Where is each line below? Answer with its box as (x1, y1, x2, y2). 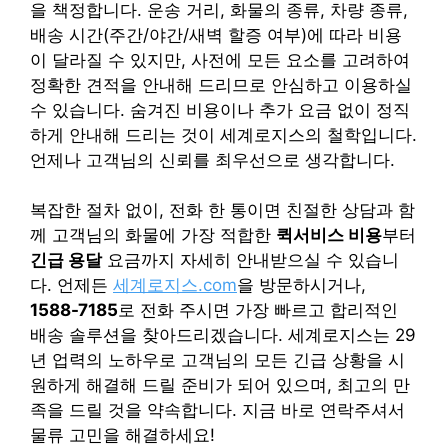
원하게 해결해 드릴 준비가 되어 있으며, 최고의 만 (30, 375, 410, 396)
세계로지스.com (113, 275, 237, 296)
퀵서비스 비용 (276, 225, 382, 246)
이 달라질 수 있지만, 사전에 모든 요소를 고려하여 (30, 49, 410, 70)
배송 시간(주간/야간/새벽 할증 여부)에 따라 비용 (30, 24, 402, 45)
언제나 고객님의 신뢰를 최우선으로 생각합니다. (30, 149, 395, 170)
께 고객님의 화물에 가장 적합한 (30, 225, 276, 246)
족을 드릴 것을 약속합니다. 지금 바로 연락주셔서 (30, 400, 405, 421)
